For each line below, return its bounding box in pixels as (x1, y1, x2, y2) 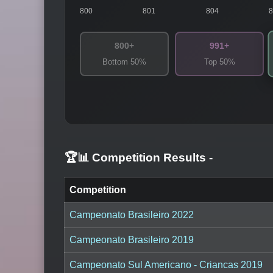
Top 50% (204, 57, 235, 67)
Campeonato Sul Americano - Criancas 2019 (69, 260, 263, 271)
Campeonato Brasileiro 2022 (69, 210, 194, 221)
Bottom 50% (102, 57, 146, 67)
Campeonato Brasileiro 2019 (69, 235, 194, 246)
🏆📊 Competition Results (65, 151, 209, 164)
